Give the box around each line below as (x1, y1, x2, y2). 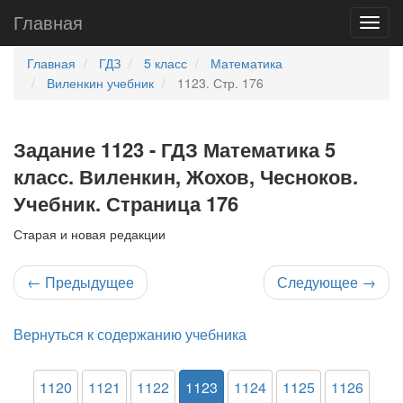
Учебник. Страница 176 (13, 189, 238, 218)
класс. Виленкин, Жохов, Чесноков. (13, 162, 358, 191)
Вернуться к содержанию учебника (13, 324, 246, 345)
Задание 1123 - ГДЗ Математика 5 (13, 135, 336, 164)
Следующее (277, 272, 362, 292)
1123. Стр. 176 (177, 74, 264, 92)
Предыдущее (41, 272, 134, 292)
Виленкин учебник (47, 74, 154, 92)
